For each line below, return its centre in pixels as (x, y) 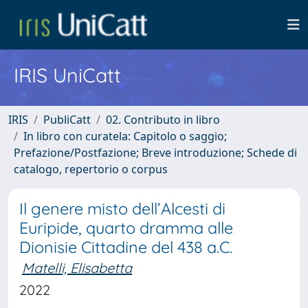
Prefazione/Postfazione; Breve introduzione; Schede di (155, 153)
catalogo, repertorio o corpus (91, 169)
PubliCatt (67, 120)
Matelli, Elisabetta (77, 268)
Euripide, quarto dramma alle (126, 228)
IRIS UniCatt (67, 75)
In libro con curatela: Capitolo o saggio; (125, 136)
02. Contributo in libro (163, 120)
